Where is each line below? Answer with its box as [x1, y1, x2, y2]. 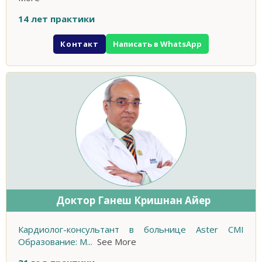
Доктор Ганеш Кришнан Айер [56, 194, 211, 208]
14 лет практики [18, 13, 95, 25]
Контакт [60, 38, 99, 49]
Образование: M [18, 236, 87, 248]
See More [97, 236, 136, 248]
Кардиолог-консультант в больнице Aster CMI [18, 223, 244, 236]
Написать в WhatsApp [112, 39, 202, 50]
